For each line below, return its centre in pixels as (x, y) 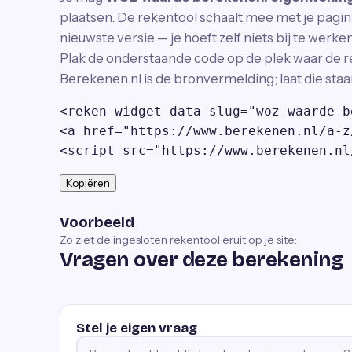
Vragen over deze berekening (202, 260)
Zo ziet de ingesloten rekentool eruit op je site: (178, 240)
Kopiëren (88, 183)
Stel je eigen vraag (137, 328)
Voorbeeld (97, 222)
